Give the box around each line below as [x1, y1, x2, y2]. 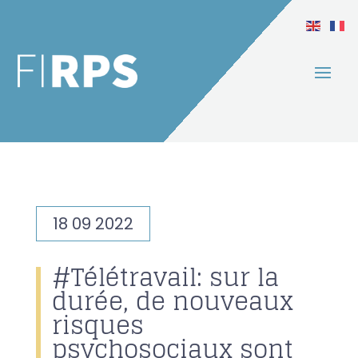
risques [51, 304, 144, 348]
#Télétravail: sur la [51, 256, 279, 300]
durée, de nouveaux [51, 280, 293, 324]
